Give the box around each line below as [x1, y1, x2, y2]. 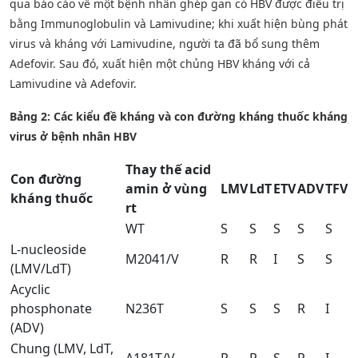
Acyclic [10, 280, 50, 298]
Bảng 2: [10, 108, 54, 124]
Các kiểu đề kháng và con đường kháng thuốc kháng [54, 108, 348, 124]
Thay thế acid [125, 160, 211, 178]
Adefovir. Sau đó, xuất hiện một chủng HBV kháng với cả [10, 55, 310, 71]
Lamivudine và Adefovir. [10, 75, 137, 91]
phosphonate [10, 299, 92, 317]
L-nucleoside [10, 240, 86, 258]
